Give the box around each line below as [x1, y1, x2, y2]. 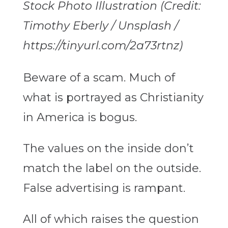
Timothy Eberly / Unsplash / [22, 19, 178, 33]
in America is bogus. [22, 110, 137, 125]
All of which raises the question [22, 212, 199, 226]
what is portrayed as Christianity [22, 91, 204, 105]
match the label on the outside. [22, 161, 201, 176]
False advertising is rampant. [22, 181, 185, 195]
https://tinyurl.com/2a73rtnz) [22, 39, 183, 53]
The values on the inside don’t [22, 141, 194, 156]
